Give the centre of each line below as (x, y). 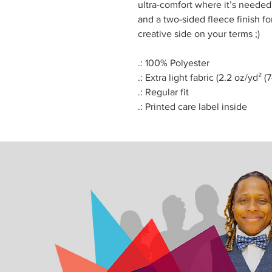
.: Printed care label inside (192, 107)
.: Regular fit (163, 92)
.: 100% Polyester (174, 63)
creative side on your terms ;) (199, 34)
